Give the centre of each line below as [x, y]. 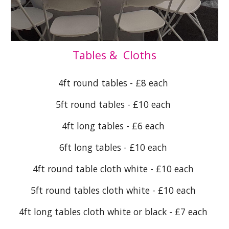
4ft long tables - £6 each [114, 126]
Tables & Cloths [114, 55]
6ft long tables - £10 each [114, 147]
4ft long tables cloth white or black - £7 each [114, 212]
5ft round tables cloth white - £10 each [114, 190]
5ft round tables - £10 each [114, 105]
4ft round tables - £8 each [114, 83]
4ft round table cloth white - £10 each [114, 169]
